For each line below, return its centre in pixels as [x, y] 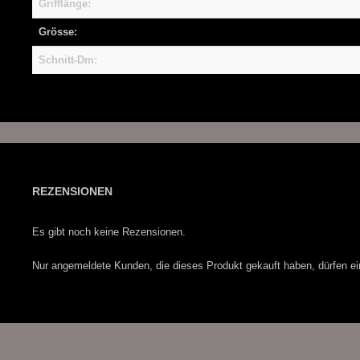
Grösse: [58, 32]
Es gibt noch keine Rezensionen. [109, 232]
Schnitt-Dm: [68, 60]
